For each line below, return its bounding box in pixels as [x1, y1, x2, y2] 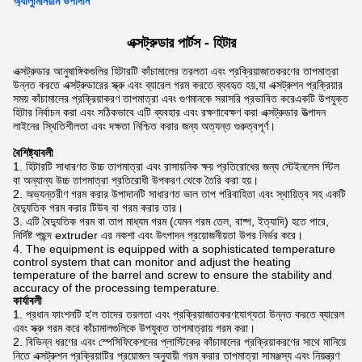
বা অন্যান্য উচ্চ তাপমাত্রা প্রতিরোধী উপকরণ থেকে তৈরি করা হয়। [13, 174, 259, 187]
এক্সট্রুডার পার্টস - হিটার [126, 35, 236, 51]
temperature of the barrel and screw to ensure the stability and [13, 268, 332, 281]
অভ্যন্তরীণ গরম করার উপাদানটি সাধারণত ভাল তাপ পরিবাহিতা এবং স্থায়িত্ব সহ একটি [26, 187, 346, 200]
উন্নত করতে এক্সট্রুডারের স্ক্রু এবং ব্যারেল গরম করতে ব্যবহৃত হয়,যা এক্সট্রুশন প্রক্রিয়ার [13, 78, 343, 91]
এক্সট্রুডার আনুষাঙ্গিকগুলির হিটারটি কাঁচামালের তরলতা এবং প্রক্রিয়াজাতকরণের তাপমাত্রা [13, 65, 339, 78]
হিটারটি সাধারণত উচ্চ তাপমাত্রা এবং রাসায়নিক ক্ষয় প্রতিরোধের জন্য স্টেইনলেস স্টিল [26, 160, 339, 173]
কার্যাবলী [13, 294, 42, 307]
